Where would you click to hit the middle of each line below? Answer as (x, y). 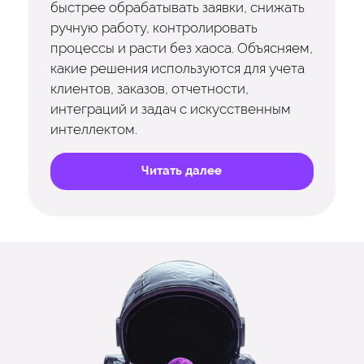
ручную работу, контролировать (154, 27)
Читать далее (182, 171)
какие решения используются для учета (177, 68)
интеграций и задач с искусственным (170, 108)
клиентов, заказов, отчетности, (149, 88)
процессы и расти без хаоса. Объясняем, (181, 48)
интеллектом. (93, 129)
